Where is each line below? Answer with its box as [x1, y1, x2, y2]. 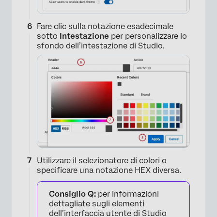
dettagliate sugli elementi [49, 199, 144, 209]
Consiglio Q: [49, 189, 98, 199]
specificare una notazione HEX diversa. [37, 166, 181, 175]
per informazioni [98, 189, 159, 199]
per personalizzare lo [111, 31, 187, 41]
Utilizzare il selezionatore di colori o [37, 156, 167, 166]
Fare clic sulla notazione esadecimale [37, 22, 173, 31]
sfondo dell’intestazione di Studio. [37, 41, 165, 51]
